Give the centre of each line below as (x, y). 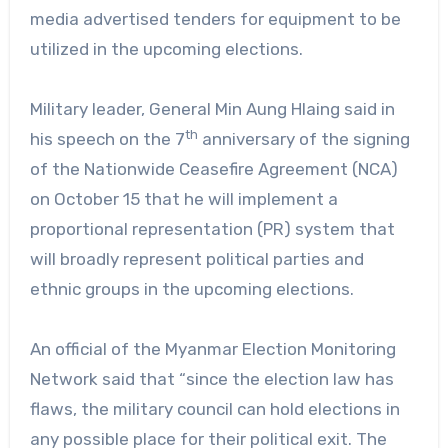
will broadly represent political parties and (196, 258)
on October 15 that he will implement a (183, 198)
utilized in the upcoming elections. (166, 48)
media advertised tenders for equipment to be (215, 18)
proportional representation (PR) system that (212, 228)
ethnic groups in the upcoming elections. (191, 288)
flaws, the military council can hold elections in (214, 408)
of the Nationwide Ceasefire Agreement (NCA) (213, 168)
